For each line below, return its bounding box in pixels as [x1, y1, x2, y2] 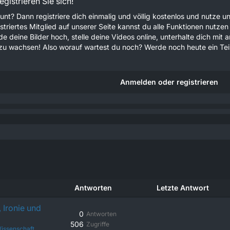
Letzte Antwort [157, 183, 209, 192]
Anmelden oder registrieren [120, 78, 218, 86]
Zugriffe [86, 220, 109, 228]
